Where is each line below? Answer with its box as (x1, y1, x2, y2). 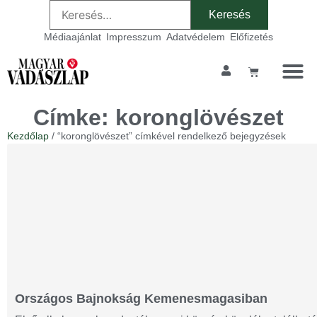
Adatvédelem (166, 31, 225, 42)
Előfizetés (230, 31, 273, 42)
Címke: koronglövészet (33, 105, 284, 130)
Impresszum (106, 31, 161, 42)
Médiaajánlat (44, 31, 101, 42)
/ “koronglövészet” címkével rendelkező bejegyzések (49, 130, 286, 142)
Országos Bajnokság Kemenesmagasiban (14, 292, 267, 306)
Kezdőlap (7, 130, 49, 142)
